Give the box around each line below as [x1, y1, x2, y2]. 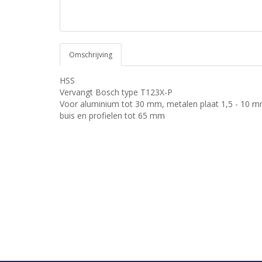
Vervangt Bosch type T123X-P [60, 87, 173, 98]
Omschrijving [69, 50, 112, 60]
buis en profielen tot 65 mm [60, 110, 165, 121]
